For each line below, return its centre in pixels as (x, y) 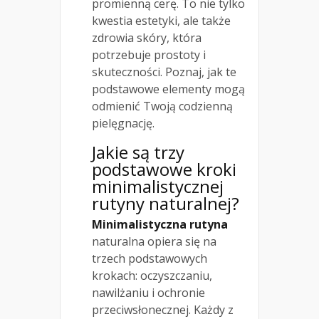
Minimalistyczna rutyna (160, 225)
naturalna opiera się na (154, 242)
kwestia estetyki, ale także (161, 21)
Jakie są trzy (138, 152)
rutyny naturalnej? (166, 204)
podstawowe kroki (164, 169)
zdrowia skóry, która (147, 38)
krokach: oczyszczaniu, (152, 276)
